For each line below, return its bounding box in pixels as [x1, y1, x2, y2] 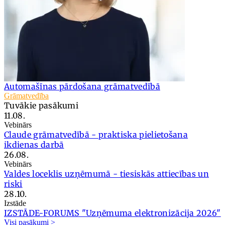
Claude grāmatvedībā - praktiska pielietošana [4, 130, 188, 140]
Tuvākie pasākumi [4, 100, 79, 111]
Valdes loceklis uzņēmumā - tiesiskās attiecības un [4, 169, 209, 179]
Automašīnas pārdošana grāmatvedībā [4, 81, 160, 92]
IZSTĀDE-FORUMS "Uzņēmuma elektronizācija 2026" [4, 208, 221, 218]
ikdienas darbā [4, 140, 64, 150]
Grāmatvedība [4, 91, 49, 100]
